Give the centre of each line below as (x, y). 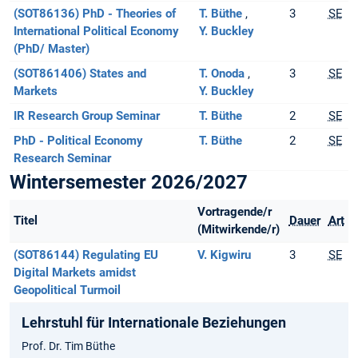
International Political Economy (96, 32)
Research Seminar (62, 159)
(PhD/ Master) (51, 49)
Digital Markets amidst (74, 273)
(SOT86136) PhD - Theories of (94, 14)
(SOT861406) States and (80, 74)
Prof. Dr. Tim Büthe (68, 346)
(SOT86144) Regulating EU (86, 255)
